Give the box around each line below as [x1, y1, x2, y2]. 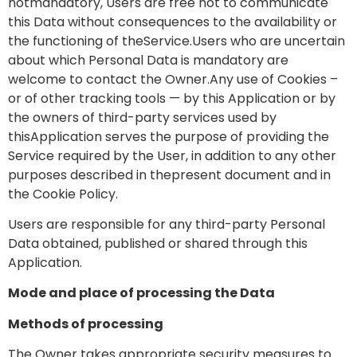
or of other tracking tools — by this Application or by [8, 88, 335, 108]
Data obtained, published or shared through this [8, 233, 308, 253]
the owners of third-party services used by [8, 108, 277, 127]
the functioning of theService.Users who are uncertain [8, 31, 345, 50]
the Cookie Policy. [8, 184, 118, 203]
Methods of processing [8, 314, 163, 333]
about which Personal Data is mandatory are [8, 50, 288, 69]
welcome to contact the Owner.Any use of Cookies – [8, 69, 338, 88]
